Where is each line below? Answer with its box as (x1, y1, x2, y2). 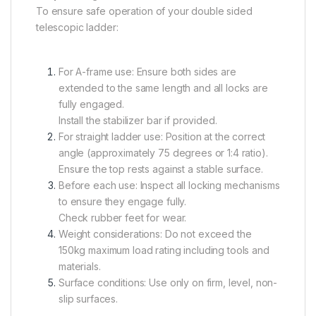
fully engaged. (59, 98, 125, 111)
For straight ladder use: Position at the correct (59, 130, 266, 143)
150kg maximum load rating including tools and (59, 244, 269, 257)
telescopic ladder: (36, 21, 119, 34)
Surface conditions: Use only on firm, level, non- (59, 276, 278, 289)
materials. (59, 260, 101, 273)
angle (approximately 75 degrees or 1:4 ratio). (59, 147, 268, 159)
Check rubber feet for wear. (59, 212, 187, 224)
